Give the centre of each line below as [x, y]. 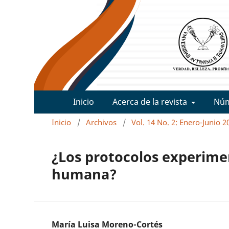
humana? [85, 174]
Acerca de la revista [151, 102]
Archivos [101, 122]
